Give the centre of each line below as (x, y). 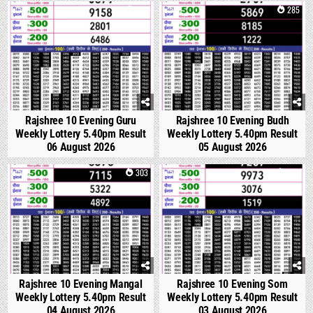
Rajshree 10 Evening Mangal (81, 284)
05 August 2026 (232, 147)
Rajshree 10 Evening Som (232, 284)
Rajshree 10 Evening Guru (81, 121)
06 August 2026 (81, 147)
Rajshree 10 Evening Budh (232, 121)
